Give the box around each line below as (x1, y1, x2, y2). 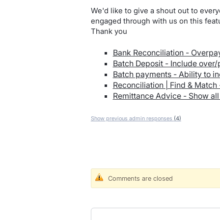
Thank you (90, 27, 127, 36)
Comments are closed (108, 174, 173, 182)
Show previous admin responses (90, 114, 174, 122)
